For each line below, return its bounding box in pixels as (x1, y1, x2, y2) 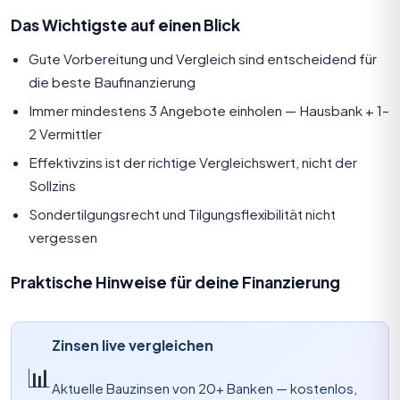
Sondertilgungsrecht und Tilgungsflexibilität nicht (29, 204, 336, 222)
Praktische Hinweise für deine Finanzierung (11, 271, 340, 292)
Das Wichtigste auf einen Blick (11, 14, 240, 35)
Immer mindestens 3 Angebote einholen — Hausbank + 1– (29, 101, 389, 119)
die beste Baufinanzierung (29, 72, 196, 90)
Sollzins (29, 176, 76, 194)
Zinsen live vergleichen (52, 335, 213, 354)
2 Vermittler (29, 124, 102, 142)
